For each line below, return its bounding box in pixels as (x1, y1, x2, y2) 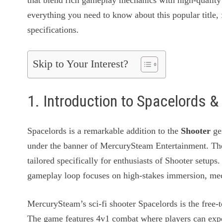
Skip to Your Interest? (33, 58, 129, 70)
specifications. (27, 25, 79, 35)
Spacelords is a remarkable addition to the (27, 126, 181, 136)
